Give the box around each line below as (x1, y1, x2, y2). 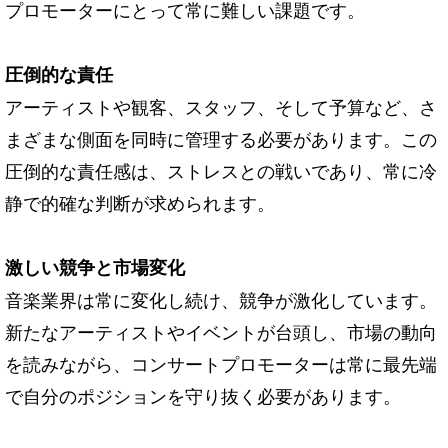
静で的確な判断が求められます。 (5, 188, 275, 215)
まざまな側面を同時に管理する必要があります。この (5, 124, 437, 151)
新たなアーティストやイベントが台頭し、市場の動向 (5, 317, 437, 344)
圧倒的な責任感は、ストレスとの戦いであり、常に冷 (5, 156, 437, 183)
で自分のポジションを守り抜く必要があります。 (5, 381, 401, 408)
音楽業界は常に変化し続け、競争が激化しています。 (5, 285, 437, 312)
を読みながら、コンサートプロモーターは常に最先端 (5, 349, 437, 376)
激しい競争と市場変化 (5, 253, 185, 280)
